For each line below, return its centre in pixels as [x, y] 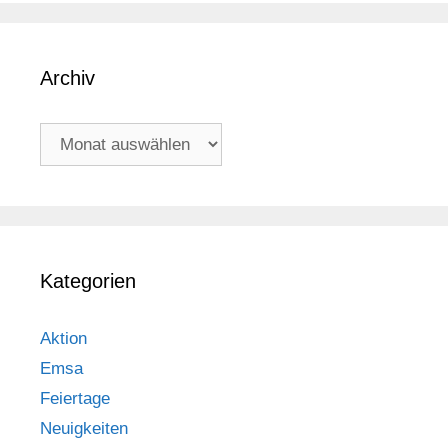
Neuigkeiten [84, 429]
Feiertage [75, 399]
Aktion [63, 339]
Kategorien [88, 281]
